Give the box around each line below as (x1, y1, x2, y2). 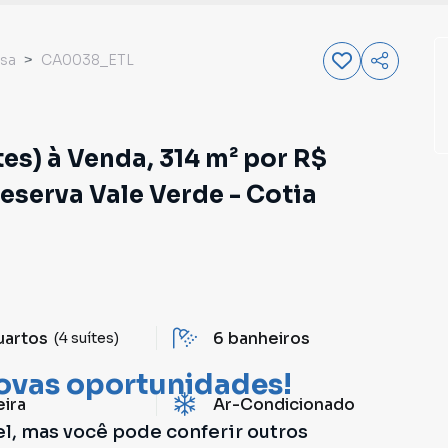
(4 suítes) (54, 328, 120, 347)
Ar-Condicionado (212, 394, 355, 415)
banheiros (227, 328, 310, 349)
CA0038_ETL (41, 51, 134, 69)
